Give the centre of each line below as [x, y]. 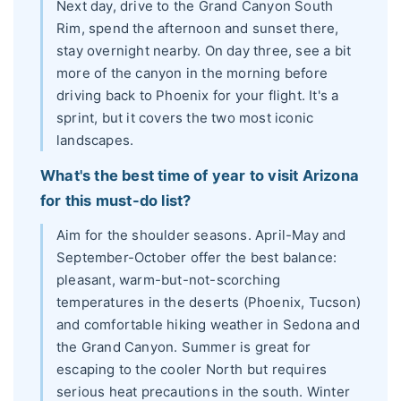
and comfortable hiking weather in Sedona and [208, 325]
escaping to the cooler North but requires [192, 370]
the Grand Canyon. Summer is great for [184, 347]
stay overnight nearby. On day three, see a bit [204, 51]
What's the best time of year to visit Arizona [200, 175]
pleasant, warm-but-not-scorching [169, 280]
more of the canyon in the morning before [192, 73]
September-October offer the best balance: [197, 258]
